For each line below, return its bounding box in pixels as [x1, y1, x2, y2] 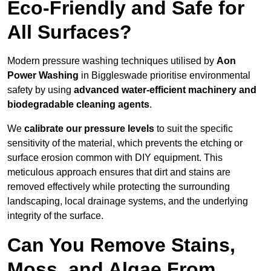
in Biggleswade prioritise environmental [79, 70, 250, 81]
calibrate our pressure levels [24, 123, 154, 134]
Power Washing [7, 70, 79, 81]
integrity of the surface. [7, 211, 103, 221]
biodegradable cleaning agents [7, 99, 149, 110]
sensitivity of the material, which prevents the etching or [7, 138, 243, 149]
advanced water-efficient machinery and [74, 85, 256, 96]
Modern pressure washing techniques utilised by [7, 56, 217, 67]
